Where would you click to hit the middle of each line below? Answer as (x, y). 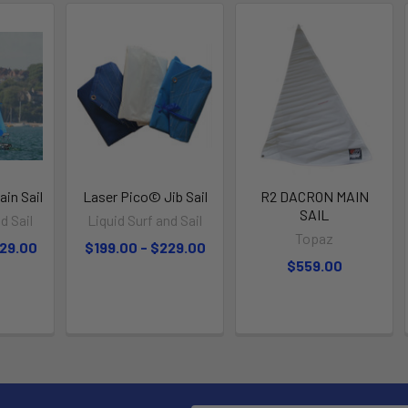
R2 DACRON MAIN (314, 196)
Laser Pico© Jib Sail (145, 196)
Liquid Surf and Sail (145, 219)
